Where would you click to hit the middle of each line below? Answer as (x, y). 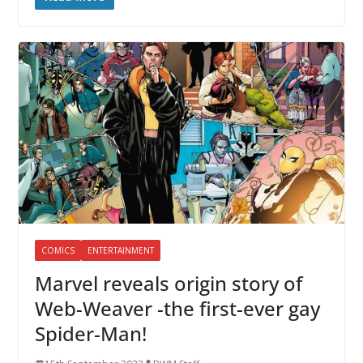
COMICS (58, 250)
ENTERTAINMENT (120, 250)
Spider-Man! (90, 333)
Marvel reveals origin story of (168, 283)
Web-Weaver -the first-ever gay (177, 308)
